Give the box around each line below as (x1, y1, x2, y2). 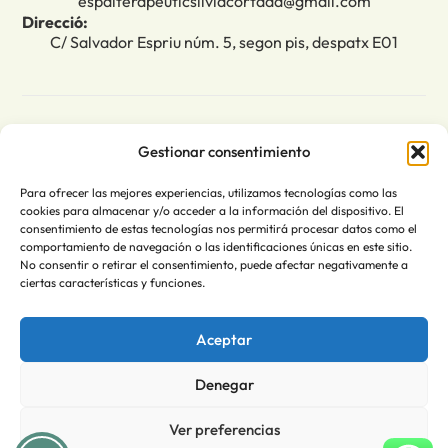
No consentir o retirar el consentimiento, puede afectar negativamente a (20, 257, 408, 272)
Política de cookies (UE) (141, 234, 307, 255)
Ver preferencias (168, 419, 280, 439)
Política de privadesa (149, 201, 299, 222)
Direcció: (22, 11, 89, 32)
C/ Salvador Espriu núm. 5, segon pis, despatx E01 (50, 31, 398, 52)
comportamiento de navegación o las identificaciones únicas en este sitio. (20, 239, 412, 254)
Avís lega (192, 168, 256, 189)
